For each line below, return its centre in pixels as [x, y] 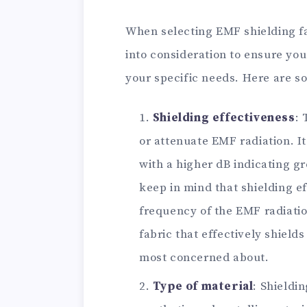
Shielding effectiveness [224, 118]
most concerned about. [204, 258]
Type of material [203, 287]
